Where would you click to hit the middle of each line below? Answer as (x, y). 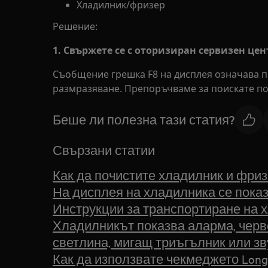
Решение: (75, 26)
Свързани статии (104, 150)
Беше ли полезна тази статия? (144, 119)
